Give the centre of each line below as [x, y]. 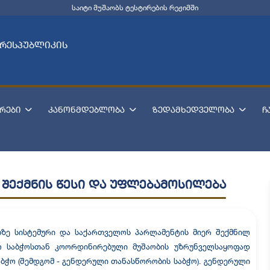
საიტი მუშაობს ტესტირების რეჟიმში [135, 8]
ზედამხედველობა [193, 109]
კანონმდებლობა [86, 109]
